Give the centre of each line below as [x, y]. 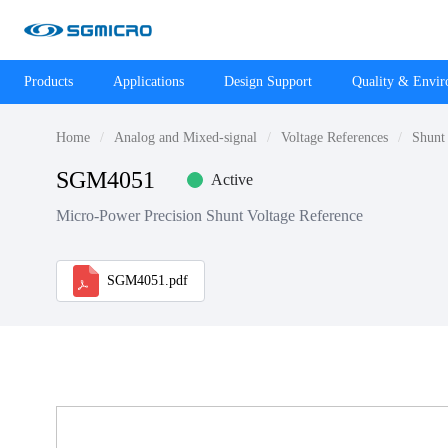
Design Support [268, 81]
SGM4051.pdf [147, 280]
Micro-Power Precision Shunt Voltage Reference [209, 215]
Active [232, 179]
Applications [148, 81]
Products [48, 81]
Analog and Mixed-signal [185, 137]
